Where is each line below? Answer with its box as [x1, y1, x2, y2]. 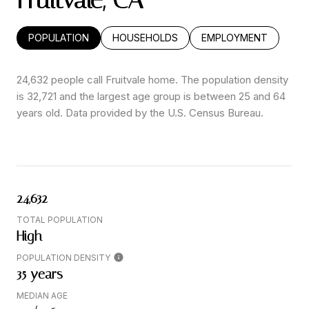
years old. [17, 106, 63, 120]
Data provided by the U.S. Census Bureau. [63, 106, 263, 120]
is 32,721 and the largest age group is [17, 90, 194, 103]
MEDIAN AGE [17, 290, 68, 301]
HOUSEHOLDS [112, 32, 178, 44]
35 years [17, 266, 63, 283]
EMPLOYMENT [201, 32, 268, 44]
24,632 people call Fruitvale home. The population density [17, 73, 288, 87]
